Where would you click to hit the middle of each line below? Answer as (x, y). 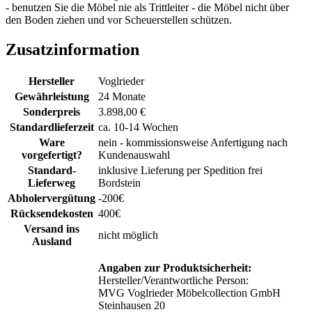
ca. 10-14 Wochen (138, 127)
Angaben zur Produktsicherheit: (175, 267)
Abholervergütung (52, 198)
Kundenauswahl (134, 155)
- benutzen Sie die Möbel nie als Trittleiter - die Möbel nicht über (147, 8)
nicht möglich (128, 235)
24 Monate (122, 96)
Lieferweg (52, 182)
